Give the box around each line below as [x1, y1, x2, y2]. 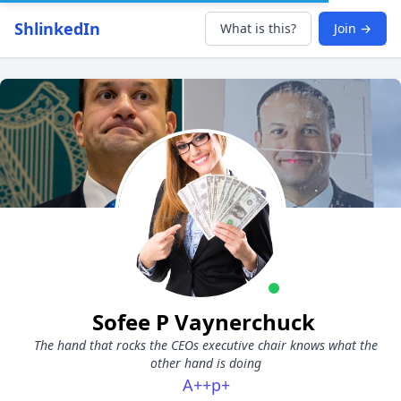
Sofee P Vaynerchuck [91, 307, 320, 337]
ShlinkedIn [14, 18, 100, 39]
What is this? [220, 20, 296, 37]
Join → [334, 20, 371, 37]
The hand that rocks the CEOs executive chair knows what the [34, 337, 378, 354]
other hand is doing [150, 354, 261, 371]
